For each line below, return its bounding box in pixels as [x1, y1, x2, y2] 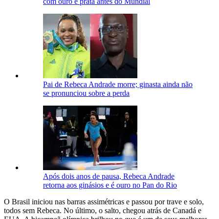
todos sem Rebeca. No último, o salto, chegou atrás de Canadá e [4, 206, 201, 215]
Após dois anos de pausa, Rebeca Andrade [43, 172, 175, 181]
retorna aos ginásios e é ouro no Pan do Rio [43, 181, 177, 190]
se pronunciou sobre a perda [43, 89, 130, 98]
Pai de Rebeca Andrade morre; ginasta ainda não [43, 80, 193, 89]
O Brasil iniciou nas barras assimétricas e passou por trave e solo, [4, 197, 204, 206]
